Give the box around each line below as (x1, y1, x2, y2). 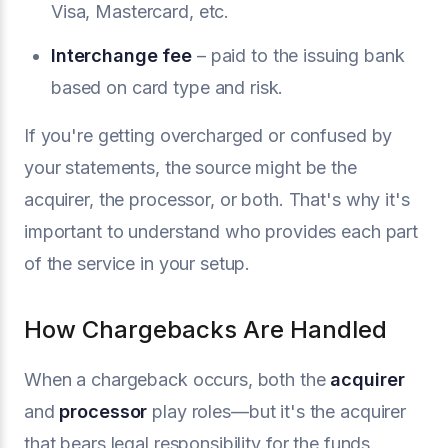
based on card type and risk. (51, 76, 284, 98)
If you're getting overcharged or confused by (24, 124, 393, 146)
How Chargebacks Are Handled (24, 314, 387, 344)
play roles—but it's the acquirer (147, 400, 407, 422)
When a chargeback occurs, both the (24, 368, 331, 390)
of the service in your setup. (24, 252, 251, 274)
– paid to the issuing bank (192, 44, 405, 66)
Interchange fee (51, 44, 193, 66)
